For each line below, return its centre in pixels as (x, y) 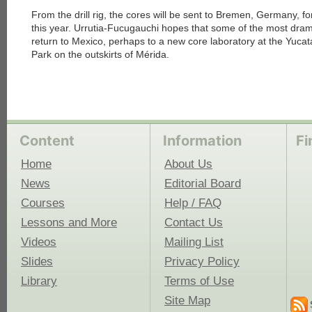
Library (39, 281)
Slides (37, 262)
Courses (43, 203)
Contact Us (194, 223)
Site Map (187, 301)
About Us (188, 164)
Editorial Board (203, 184)
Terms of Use (199, 281)
